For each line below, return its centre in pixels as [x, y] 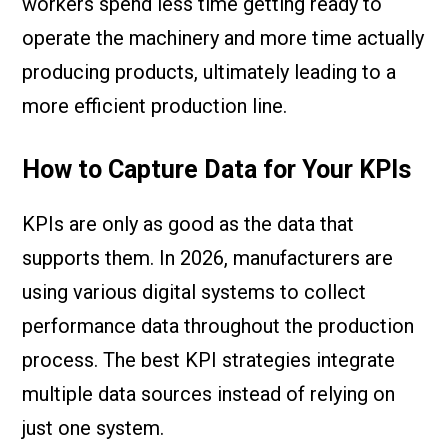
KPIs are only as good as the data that [188, 224]
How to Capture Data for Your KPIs [217, 169]
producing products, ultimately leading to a [209, 72]
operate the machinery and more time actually [223, 38]
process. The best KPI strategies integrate [209, 360]
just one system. [93, 428]
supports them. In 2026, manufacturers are [208, 258]
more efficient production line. [155, 106]
